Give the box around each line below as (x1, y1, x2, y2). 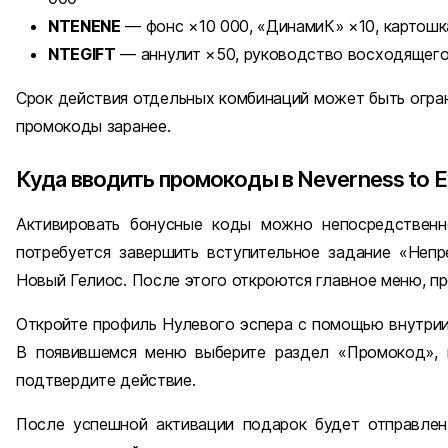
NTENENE (48, 15, 121, 36)
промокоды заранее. (16, 115, 171, 136)
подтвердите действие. (16, 369, 196, 390)
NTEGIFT (48, 43, 116, 64)
